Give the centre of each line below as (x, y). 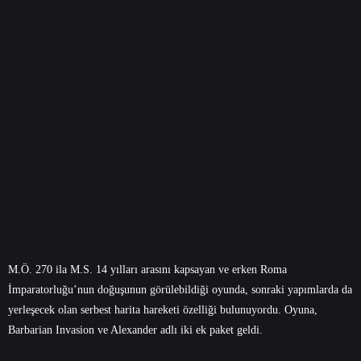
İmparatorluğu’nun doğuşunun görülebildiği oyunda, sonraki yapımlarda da (180, 289)
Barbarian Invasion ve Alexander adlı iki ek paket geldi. (135, 330)
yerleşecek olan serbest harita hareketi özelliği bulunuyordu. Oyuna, (163, 309)
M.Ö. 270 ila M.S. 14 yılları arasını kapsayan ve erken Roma (147, 269)
